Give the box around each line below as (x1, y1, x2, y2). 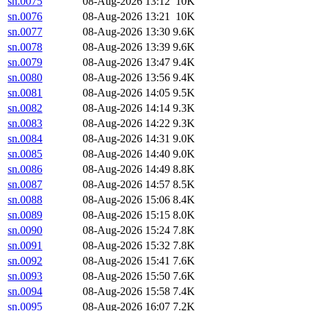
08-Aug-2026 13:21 (83, 10, 170, 23)
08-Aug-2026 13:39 (83, 41, 170, 53)
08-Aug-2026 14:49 (83, 163, 170, 176)
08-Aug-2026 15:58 (83, 285, 170, 298)
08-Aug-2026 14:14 (83, 102, 170, 115)
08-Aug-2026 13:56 (83, 72, 170, 84)
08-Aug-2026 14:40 (83, 148, 170, 160)
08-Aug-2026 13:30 (83, 26, 170, 38)
